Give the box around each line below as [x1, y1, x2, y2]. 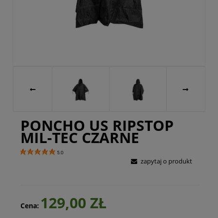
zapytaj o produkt [140, 157, 192, 166]
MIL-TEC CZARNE [20, 127, 139, 147]
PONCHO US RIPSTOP [20, 115, 174, 135]
